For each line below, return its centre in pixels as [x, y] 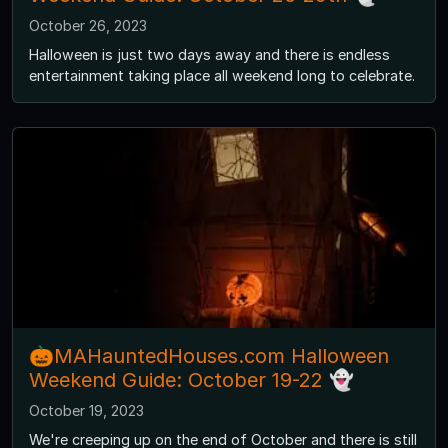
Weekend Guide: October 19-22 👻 [191, 380]
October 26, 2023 [88, 26]
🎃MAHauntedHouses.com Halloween [209, 356]
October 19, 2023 [86, 411]
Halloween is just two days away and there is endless [209, 55]
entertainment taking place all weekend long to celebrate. [222, 76]
